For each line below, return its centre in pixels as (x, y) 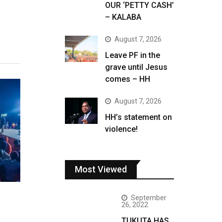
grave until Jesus (136, 67)
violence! (121, 129)
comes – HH (128, 79)
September (149, 198)
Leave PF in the (133, 55)
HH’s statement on (139, 117)
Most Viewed (101, 169)
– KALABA (123, 17)
